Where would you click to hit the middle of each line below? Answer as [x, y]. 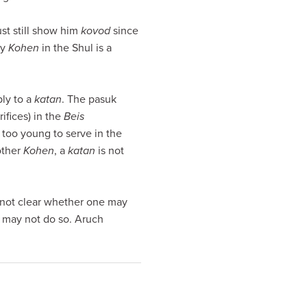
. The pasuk [89, 99]
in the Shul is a [75, 48]
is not [110, 151]
